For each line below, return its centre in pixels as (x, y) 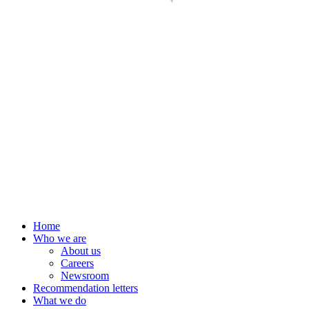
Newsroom (85, 276)
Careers (77, 263)
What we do (60, 301)
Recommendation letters (86, 288)
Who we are (60, 239)
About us (81, 251)
